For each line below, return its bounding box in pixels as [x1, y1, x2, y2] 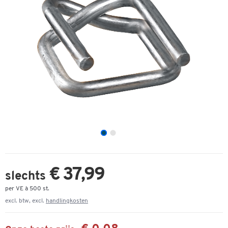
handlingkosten [46, 198, 88, 204]
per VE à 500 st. [5, 186, 49, 192]
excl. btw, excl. [5, 198, 46, 204]
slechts [5, 170, 49, 183]
